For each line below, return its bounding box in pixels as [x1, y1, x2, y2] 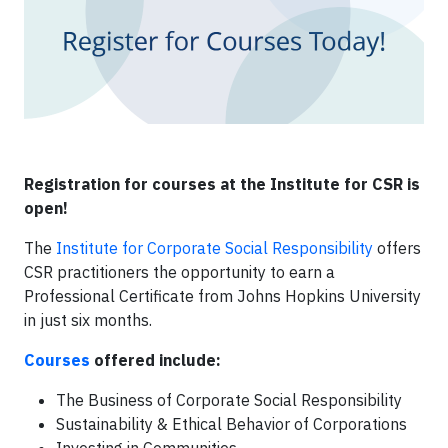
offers [373, 238, 421, 258]
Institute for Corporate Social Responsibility [56, 238, 373, 258]
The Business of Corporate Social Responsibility [56, 390, 402, 410]
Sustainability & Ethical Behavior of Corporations [56, 414, 407, 434]
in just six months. [24, 310, 152, 330]
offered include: [90, 350, 221, 370]
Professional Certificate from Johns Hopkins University [24, 286, 421, 306]
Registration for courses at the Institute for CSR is [24, 174, 420, 194]
